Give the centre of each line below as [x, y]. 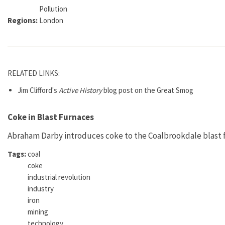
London [51, 20]
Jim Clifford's [38, 90]
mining [38, 211]
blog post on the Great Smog [148, 90]
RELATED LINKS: [34, 73]
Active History [80, 90]
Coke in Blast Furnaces [51, 117]
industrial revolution [59, 177]
